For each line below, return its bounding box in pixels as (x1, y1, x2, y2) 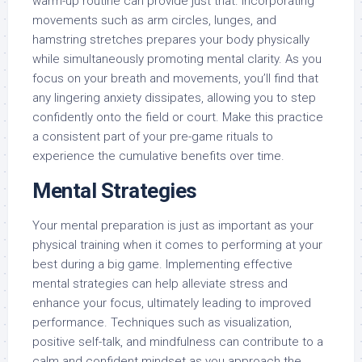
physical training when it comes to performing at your (32, 238, 322, 252)
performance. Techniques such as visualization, (32, 315, 292, 330)
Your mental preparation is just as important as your (32, 218, 314, 233)
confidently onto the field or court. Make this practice (32, 110, 323, 124)
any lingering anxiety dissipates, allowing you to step (32, 90, 316, 105)
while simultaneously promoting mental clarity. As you (32, 52, 322, 66)
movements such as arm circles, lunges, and (32, 13, 276, 27)
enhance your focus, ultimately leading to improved (32, 296, 311, 310)
